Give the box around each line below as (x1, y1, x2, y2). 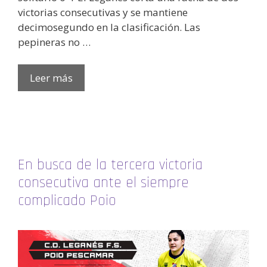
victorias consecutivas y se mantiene (18, 5, 188, 19)
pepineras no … (18, 35, 91, 49)
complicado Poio (18, 191, 116, 211)
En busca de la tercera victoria (18, 156, 203, 175)
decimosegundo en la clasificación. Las (18, 20, 200, 34)
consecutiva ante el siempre (18, 173, 189, 193)
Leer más (30, 71, 73, 85)
